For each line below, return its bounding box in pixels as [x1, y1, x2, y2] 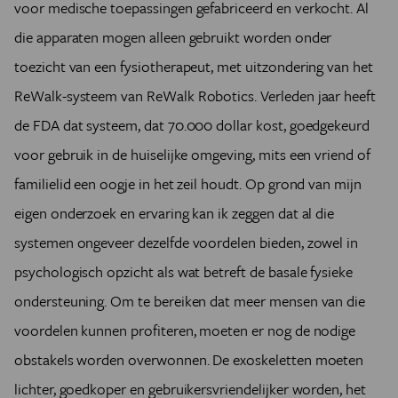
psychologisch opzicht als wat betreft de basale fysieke [14, 260, 354, 283]
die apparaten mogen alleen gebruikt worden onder [14, 26, 332, 49]
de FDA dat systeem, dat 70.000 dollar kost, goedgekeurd [14, 114, 370, 137]
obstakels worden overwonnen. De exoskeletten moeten [14, 348, 364, 371]
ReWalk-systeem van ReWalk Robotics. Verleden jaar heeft [14, 84, 377, 107]
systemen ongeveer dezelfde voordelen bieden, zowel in [14, 231, 359, 254]
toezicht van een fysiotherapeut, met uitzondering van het [14, 55, 373, 78]
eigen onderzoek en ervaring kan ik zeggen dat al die [14, 202, 335, 225]
